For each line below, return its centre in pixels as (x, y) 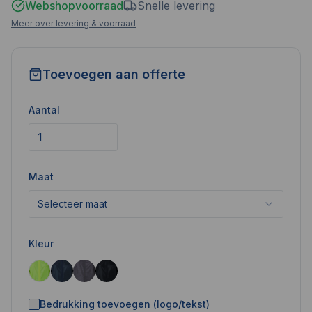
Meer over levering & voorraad (73, 23)
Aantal (44, 109)
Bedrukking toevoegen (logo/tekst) (125, 304)
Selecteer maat (72, 203)
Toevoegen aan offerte (114, 74)
